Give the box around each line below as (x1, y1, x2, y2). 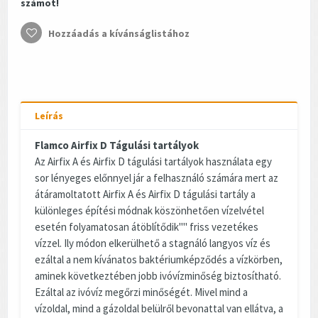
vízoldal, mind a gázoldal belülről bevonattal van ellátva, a (35, 301, 283, 315)
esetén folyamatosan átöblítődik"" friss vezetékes (35, 219, 258, 234)
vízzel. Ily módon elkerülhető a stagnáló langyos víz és (35, 236, 270, 250)
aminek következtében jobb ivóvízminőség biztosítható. (35, 268, 281, 283)
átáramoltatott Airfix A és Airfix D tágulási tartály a (35, 187, 256, 201)
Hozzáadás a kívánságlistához (46, 26, 190, 40)
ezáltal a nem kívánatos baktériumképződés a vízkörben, (35, 252, 283, 266)
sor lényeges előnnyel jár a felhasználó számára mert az (35, 170, 278, 185)
